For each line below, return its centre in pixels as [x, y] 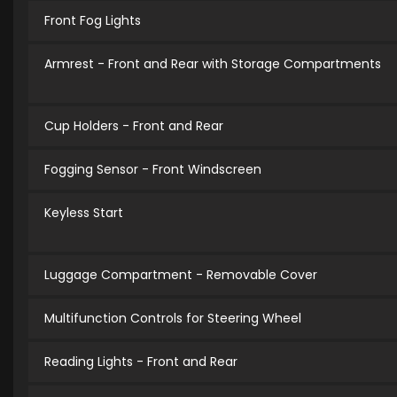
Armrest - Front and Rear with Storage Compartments [213, 64]
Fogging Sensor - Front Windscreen [153, 170]
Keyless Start [84, 213]
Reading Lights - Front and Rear [141, 362]
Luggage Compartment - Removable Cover [181, 275]
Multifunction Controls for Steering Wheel [173, 319]
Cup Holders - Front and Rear [134, 126]
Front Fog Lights [93, 21]
